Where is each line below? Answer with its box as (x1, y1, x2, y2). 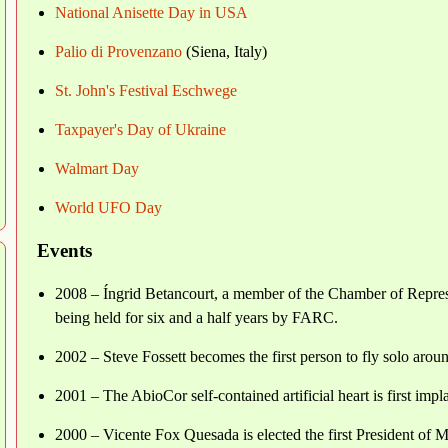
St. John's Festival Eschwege (55, 82, 237, 100)
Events (37, 239, 92, 261)
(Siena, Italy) (182, 43, 267, 61)
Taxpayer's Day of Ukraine (55, 121, 226, 139)
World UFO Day (55, 199, 162, 217)
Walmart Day (55, 160, 139, 178)
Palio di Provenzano (55, 43, 182, 61)
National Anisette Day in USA (55, 4, 248, 22)
